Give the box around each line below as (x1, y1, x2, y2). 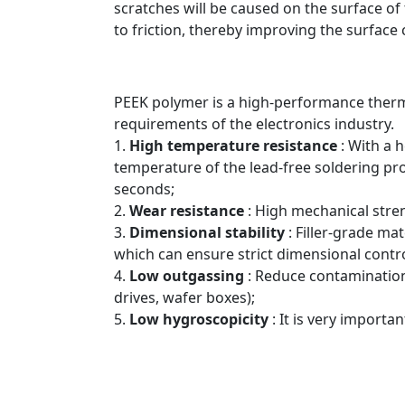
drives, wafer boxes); (114, 287, 255, 307)
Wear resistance (129, 200, 244, 221)
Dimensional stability (129, 221, 285, 242)
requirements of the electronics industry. (114, 113, 394, 134)
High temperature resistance (129, 135, 337, 155)
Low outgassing (129, 265, 244, 286)
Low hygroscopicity (129, 308, 268, 329)
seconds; (114, 178, 174, 199)
